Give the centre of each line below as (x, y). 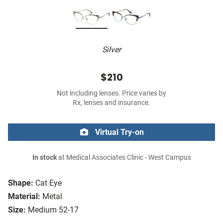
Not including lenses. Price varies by (111, 94)
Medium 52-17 (53, 210)
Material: (24, 197)
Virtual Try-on (118, 132)
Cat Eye (49, 183)
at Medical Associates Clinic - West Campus (124, 158)
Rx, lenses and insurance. (111, 103)
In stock (44, 158)
